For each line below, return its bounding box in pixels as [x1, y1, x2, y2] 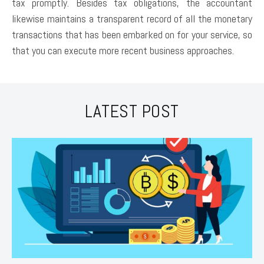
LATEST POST [85, 100, 179, 123]
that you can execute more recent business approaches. [12, 43, 234, 57]
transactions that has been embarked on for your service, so [12, 27, 252, 41]
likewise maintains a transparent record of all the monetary [12, 11, 252, 25]
